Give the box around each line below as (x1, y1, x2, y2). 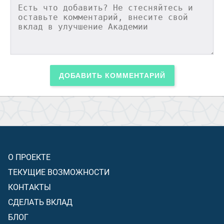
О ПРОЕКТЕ (8, 151, 50, 162)
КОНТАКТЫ (8, 181, 51, 192)
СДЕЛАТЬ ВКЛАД (8, 196, 72, 207)
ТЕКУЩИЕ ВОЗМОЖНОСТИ (8, 166, 109, 177)
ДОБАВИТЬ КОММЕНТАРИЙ (58, 71, 165, 79)
